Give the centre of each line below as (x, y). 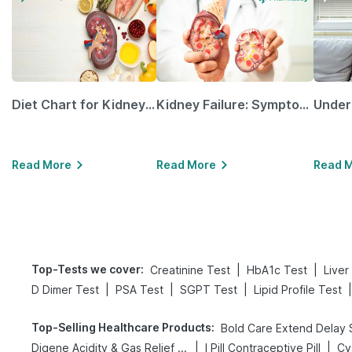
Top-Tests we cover (86, 269)
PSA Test (139, 290)
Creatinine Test (190, 270)
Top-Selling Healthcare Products (121, 327)
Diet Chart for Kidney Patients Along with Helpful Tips (150, 104)
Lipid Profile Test (298, 290)
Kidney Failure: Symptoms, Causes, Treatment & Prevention (304, 104)
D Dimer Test (65, 290)
